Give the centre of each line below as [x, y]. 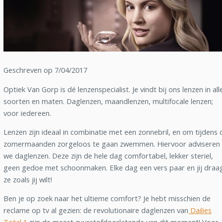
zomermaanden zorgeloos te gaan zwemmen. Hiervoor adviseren [112, 144]
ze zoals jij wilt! [28, 180]
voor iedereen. [27, 113]
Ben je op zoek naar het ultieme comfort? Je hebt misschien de [107, 198]
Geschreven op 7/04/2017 [45, 70]
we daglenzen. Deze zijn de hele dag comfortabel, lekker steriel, [108, 156]
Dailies [200, 210]
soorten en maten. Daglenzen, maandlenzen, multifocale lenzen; [108, 101]
